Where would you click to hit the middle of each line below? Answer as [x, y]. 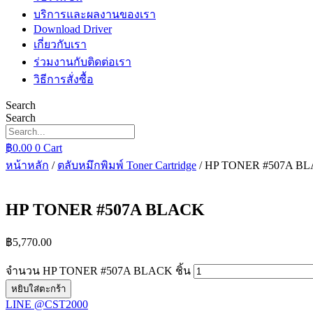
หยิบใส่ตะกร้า [38, 289]
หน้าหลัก [27, 165]
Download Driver [73, 29]
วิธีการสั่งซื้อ [64, 79]
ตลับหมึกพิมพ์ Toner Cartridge [127, 165]
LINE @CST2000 [47, 304]
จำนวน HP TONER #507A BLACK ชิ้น [98, 270]
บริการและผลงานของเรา [95, 14]
